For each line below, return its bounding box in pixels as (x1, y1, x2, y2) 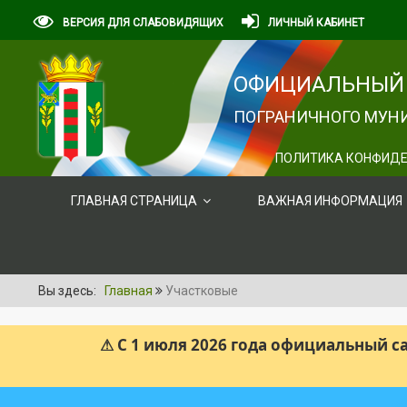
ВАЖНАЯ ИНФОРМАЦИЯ (258, 194, 402, 208)
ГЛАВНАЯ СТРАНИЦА (71, 194, 197, 208)
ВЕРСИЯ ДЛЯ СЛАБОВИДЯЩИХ (63, 16, 223, 29)
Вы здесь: (38, 283, 102, 298)
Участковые (165, 283, 238, 298)
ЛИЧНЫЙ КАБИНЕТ (268, 16, 364, 29)
